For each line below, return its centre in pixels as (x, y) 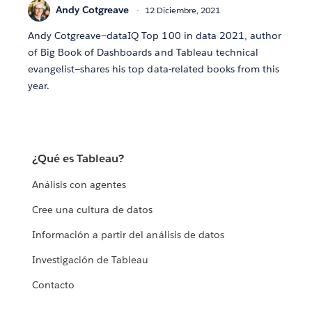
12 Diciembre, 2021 (182, 10)
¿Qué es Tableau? (78, 159)
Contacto (54, 285)
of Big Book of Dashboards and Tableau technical (143, 52)
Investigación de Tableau (91, 260)
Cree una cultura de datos (93, 210)
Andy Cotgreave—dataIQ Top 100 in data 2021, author (155, 35)
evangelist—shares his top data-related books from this (154, 69)
